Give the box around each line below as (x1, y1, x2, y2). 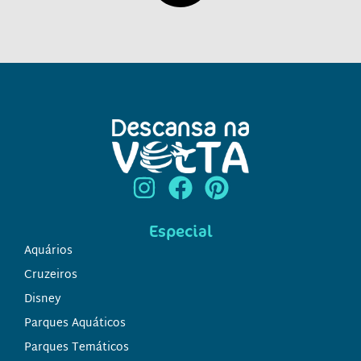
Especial (148, 220, 213, 242)
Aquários (24, 240, 73, 261)
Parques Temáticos (24, 337, 129, 358)
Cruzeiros (24, 264, 77, 285)
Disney (24, 288, 61, 309)
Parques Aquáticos (24, 313, 126, 334)
